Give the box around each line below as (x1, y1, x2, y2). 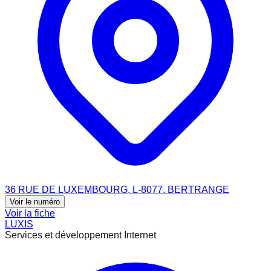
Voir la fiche (5, 207, 55, 218)
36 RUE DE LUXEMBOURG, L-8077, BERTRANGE (5, 184, 229, 195)
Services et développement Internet (5, 229, 156, 240)
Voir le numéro (10, 197, 60, 206)
